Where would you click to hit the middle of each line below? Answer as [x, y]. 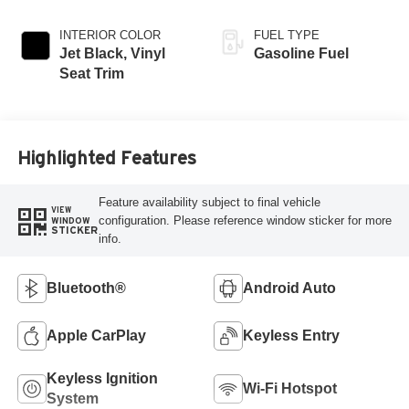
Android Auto [289, 288]
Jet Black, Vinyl [112, 54]
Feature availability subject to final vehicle [209, 202]
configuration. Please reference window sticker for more [245, 220]
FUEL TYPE [287, 36]
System [72, 398]
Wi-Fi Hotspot [290, 388]
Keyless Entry [291, 335]
